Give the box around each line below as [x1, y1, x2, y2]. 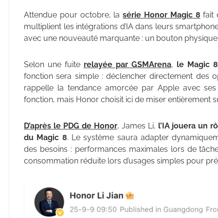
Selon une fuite [24, 60, 84, 69]
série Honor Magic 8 [123, 10, 200, 19]
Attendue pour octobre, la [24, 10, 123, 19]
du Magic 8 [24, 133, 67, 142]
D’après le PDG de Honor [24, 121, 117, 130]
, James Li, [117, 121, 158, 130]
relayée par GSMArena [83, 60, 171, 69]
